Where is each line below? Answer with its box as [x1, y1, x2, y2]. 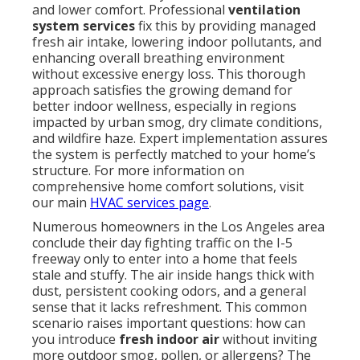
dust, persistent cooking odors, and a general [32, 282, 306, 301]
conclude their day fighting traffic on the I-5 [32, 234, 292, 252]
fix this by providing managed [135, 17, 316, 35]
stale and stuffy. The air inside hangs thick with [32, 266, 314, 284]
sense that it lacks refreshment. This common [32, 298, 307, 317]
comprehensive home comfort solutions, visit [32, 178, 304, 196]
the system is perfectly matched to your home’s [32, 145, 316, 164]
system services [32, 17, 135, 35]
